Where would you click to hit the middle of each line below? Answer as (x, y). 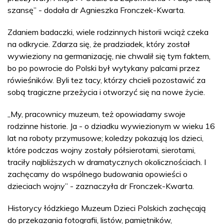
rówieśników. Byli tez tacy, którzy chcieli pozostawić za (106, 80)
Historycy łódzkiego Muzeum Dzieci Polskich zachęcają (107, 208)
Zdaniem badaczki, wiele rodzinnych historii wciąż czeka (108, 32)
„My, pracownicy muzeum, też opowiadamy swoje (96, 114)
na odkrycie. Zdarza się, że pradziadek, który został (99, 44)
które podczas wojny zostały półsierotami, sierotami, (101, 150)
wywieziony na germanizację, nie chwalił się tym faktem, (109, 56)
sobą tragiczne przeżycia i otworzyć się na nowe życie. (106, 92)
